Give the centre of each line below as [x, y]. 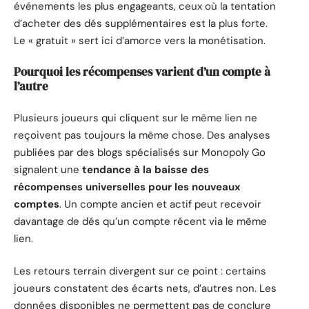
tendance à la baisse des [146, 169]
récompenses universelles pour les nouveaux [127, 187]
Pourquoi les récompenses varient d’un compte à [142, 72]
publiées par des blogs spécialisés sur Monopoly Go [140, 152]
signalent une [48, 169]
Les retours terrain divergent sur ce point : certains [140, 271]
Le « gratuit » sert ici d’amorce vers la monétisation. [140, 40]
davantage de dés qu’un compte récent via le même [140, 221]
